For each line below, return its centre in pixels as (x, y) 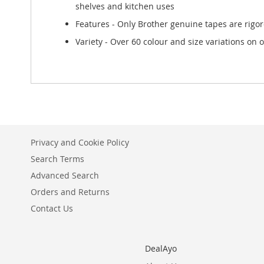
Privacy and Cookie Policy (80, 142)
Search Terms (57, 159)
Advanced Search (65, 175)
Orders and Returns (70, 192)
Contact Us (52, 208)
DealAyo (161, 248)
